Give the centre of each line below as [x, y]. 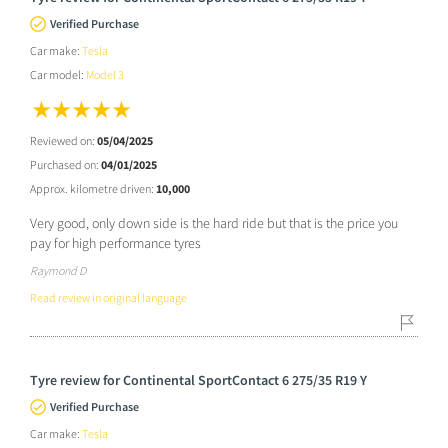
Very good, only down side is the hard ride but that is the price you [214, 222]
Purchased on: [65, 164]
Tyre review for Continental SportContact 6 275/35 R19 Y [198, 379]
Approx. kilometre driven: [93, 188]
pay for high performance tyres [115, 242]
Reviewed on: [63, 140]
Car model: [58, 74]
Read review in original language [108, 297]
